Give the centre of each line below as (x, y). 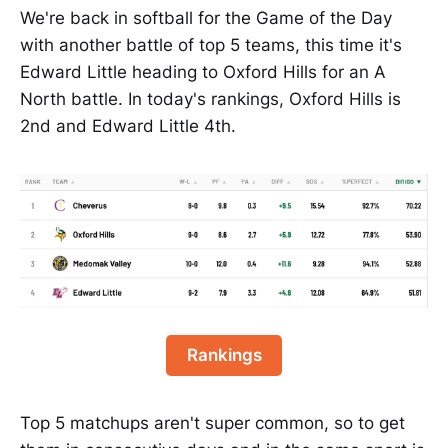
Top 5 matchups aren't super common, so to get (212, 422)
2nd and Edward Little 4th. (128, 126)
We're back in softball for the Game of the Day (206, 18)
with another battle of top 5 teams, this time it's (211, 45)
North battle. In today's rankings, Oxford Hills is (210, 99)
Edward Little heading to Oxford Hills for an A (203, 72)
